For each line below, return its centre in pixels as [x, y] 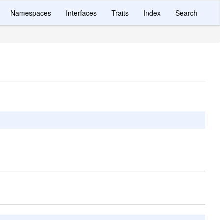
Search [186, 13]
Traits [120, 13]
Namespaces [31, 13]
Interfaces [81, 13]
